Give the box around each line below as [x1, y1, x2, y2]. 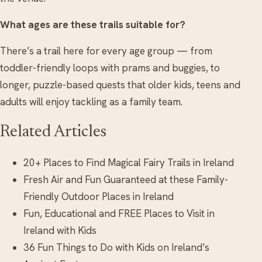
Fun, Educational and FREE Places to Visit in [23, 207, 215, 220]
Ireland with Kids [23, 224, 96, 237]
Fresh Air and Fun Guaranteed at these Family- [23, 173, 228, 187]
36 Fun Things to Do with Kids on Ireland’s [23, 241, 209, 254]
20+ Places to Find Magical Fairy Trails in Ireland [23, 156, 234, 170]
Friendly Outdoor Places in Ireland [23, 190, 174, 204]
